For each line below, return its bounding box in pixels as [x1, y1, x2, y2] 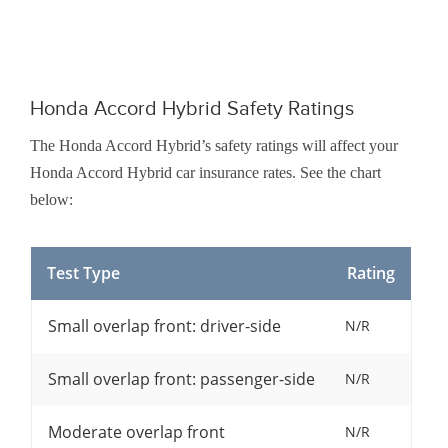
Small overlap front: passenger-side [47, 368, 315, 391]
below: [30, 191, 73, 209]
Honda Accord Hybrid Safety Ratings [30, 97, 354, 120]
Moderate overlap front [47, 421, 225, 444]
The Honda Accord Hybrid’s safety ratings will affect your [30, 137, 398, 155]
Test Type [46, 262, 120, 285]
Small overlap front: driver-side [47, 315, 281, 338]
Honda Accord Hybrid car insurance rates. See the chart [30, 164, 381, 182]
